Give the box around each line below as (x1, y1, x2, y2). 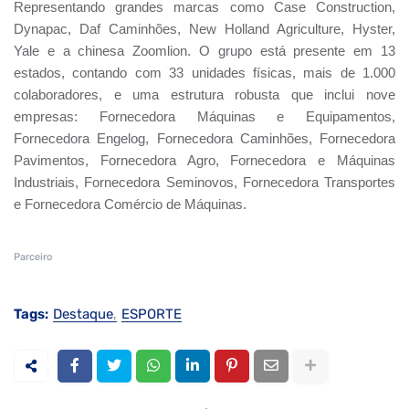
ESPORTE (121, 305, 182, 322)
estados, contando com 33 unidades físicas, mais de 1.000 (14, 65, 395, 80)
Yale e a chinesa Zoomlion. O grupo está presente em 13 (14, 43, 395, 58)
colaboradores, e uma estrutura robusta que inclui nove (14, 87, 395, 102)
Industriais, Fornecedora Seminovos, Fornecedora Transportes (14, 174, 395, 190)
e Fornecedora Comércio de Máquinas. (14, 196, 246, 212)
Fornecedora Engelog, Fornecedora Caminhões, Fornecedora (14, 131, 395, 146)
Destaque (53, 305, 113, 322)
